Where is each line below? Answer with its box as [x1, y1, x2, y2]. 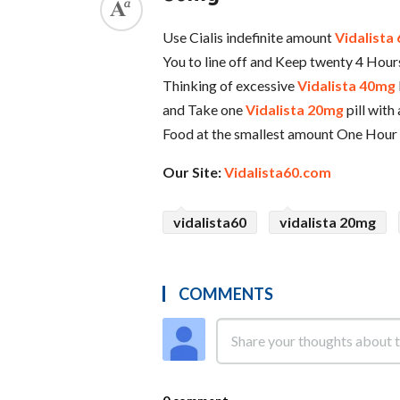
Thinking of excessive [162, 76, 297, 94]
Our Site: [162, 162, 224, 180]
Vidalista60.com [224, 162, 331, 180]
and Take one [162, 100, 246, 118]
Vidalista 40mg [297, 76, 396, 94]
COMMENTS [179, 284, 273, 304]
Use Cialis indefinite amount [162, 28, 335, 46]
